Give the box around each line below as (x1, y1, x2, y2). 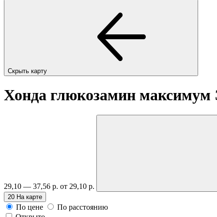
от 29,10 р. (60, 182, 96, 190)
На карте (16, 193, 42, 201)
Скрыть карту (8, 67, 49, 75)
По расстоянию (57, 202, 108, 211)
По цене (16, 202, 43, 211)
